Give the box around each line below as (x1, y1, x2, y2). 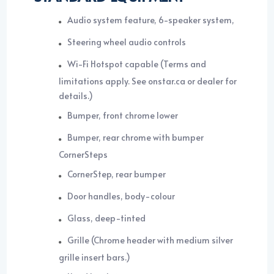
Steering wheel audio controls (67, 36, 187, 48)
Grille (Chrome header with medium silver (67, 234, 234, 246)
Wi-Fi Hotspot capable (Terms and (67, 58, 207, 70)
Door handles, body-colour (67, 190, 176, 202)
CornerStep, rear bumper (67, 168, 166, 180)
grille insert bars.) (59, 251, 131, 264)
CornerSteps (59, 149, 108, 161)
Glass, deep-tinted (67, 212, 147, 224)
